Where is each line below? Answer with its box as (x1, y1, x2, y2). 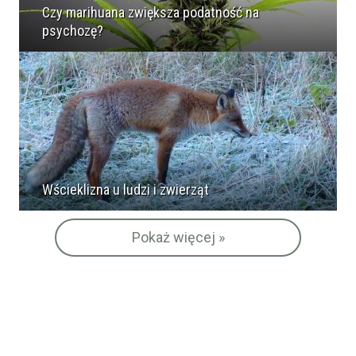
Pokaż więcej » (131, 229, 225, 246)
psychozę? (42, 22, 103, 39)
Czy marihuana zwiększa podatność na (42, 4, 259, 21)
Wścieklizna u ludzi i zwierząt (42, 181, 209, 198)
